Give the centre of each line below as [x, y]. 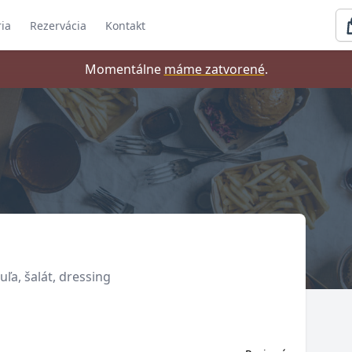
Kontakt [125, 26]
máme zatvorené [214, 69]
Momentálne [124, 69]
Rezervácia [58, 26]
